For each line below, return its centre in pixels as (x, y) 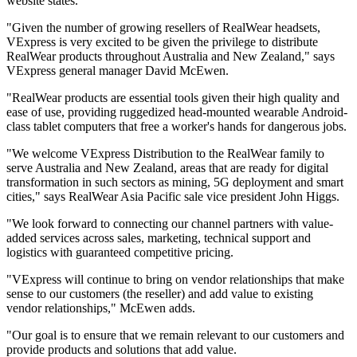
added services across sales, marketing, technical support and (159, 238)
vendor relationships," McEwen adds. (101, 308)
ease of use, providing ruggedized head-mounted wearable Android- (177, 112)
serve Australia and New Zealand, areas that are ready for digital (167, 168)
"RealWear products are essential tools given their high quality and (173, 98)
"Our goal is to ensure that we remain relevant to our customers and (175, 335)
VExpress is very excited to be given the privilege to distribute (162, 42)
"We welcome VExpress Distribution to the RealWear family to (165, 154)
